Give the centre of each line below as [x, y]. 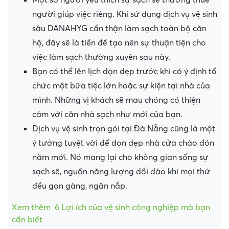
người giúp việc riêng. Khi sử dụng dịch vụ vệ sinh [125, 15]
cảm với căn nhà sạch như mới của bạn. [107, 115]
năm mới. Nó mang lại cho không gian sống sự [120, 158]
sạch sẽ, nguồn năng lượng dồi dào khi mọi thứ [121, 172]
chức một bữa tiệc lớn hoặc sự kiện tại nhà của [121, 86]
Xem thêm [31, 208]
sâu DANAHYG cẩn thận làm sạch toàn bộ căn [119, 29]
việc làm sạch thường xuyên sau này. [102, 58]
